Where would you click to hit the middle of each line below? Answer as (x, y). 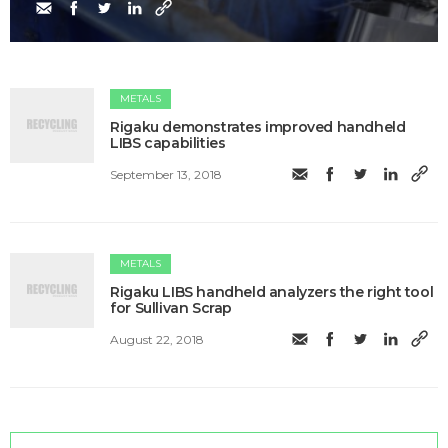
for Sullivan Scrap (171, 307)
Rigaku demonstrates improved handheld (258, 126)
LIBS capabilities (168, 142)
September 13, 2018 (166, 175)
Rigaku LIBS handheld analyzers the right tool (272, 291)
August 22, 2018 (157, 340)
